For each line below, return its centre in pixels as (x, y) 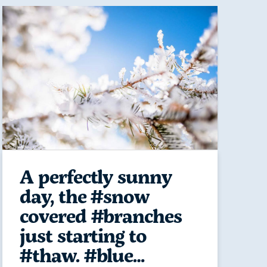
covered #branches (101, 216)
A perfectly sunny (96, 177)
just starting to (83, 236)
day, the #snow (84, 196)
